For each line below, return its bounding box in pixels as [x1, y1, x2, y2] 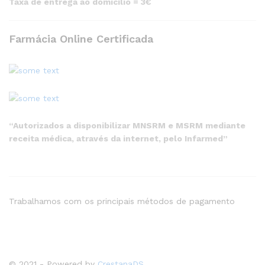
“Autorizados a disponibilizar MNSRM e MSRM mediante [9, 121, 245, 131]
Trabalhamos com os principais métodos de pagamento [9, 196, 235, 206]
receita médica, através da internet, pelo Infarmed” [9, 134, 228, 144]
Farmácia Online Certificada [9, 33, 153, 46]
